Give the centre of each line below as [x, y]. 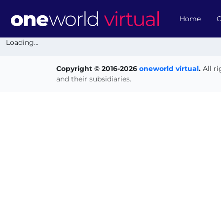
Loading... [22, 42]
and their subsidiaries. [94, 79]
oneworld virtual [169, 69]
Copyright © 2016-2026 [98, 69]
